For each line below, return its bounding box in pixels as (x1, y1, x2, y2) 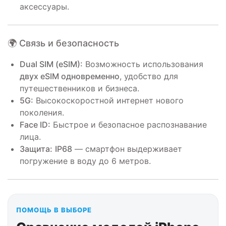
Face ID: (20, 120, 50, 130)
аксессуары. (20, 2, 69, 12)
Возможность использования (83, 59, 203, 69)
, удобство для (120, 71, 178, 81)
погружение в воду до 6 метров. (20, 156, 151, 166)
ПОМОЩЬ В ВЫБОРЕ (16, 206, 92, 214)
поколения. (20, 107, 64, 118)
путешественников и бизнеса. (20, 83, 139, 93)
